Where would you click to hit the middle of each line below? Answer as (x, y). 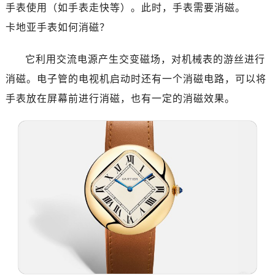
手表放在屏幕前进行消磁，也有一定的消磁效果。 (120, 99)
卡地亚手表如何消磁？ (57, 27)
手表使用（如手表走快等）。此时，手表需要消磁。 (125, 8)
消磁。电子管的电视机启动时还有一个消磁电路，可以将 (136, 79)
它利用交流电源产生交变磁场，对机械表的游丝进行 (145, 59)
